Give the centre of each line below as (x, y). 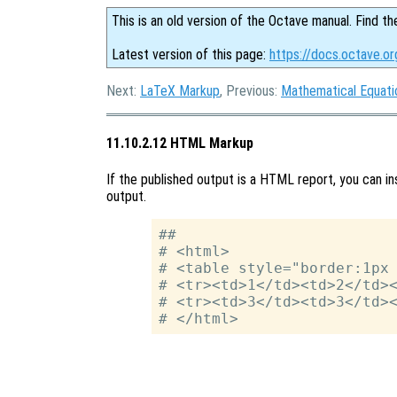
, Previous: (250, 91)
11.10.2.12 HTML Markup (180, 144)
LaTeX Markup (180, 91)
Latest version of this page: (191, 54)
